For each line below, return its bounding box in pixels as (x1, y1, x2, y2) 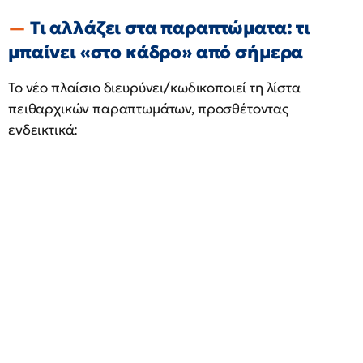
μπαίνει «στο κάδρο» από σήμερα (8, 41, 304, 63)
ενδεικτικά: (8, 121, 79, 139)
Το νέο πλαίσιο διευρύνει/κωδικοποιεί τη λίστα (8, 79, 301, 96)
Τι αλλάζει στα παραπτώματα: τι (29, 17, 311, 39)
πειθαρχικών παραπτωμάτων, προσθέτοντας (8, 100, 288, 117)
